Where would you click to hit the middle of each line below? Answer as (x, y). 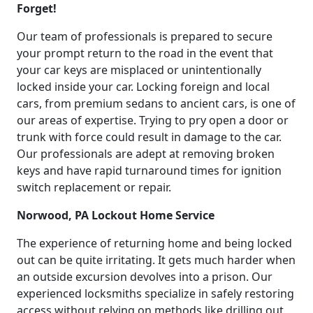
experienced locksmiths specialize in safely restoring (155, 293)
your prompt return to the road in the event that (145, 53)
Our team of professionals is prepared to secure (145, 36)
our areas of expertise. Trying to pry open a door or (153, 120)
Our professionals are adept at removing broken (146, 153)
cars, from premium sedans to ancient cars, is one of (156, 103)
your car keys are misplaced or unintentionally (139, 70)
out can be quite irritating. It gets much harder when (156, 260)
